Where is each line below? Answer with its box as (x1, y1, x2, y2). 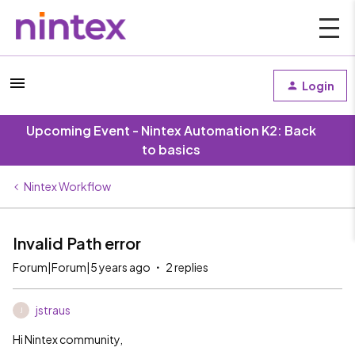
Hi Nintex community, (13, 332, 123, 346)
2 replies (166, 260, 208, 274)
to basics (142, 141, 200, 158)
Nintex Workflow (24, 179, 111, 193)
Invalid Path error (13, 233, 141, 253)
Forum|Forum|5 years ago (13, 260, 151, 274)
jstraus (36, 303, 71, 317)
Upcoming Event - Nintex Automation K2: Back (26, 122, 316, 139)
